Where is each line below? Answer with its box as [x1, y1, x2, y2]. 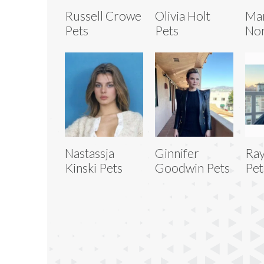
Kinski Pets [65, 160, 123, 175]
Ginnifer [154, 145, 199, 160]
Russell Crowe [65, 8, 141, 23]
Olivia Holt [154, 8, 210, 23]
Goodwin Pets [154, 160, 230, 175]
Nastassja [65, 145, 114, 160]
